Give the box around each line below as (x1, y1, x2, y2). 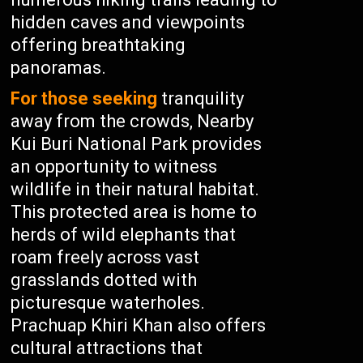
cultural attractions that (11, 338, 203, 358)
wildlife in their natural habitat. (11, 179, 260, 199)
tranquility (157, 88, 245, 109)
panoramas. (11, 58, 107, 78)
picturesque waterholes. (11, 293, 206, 313)
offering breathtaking (11, 35, 186, 55)
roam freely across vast (11, 247, 200, 267)
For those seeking (11, 88, 158, 109)
